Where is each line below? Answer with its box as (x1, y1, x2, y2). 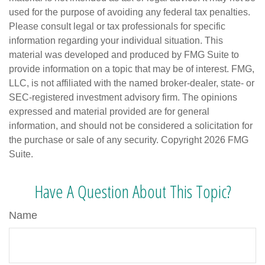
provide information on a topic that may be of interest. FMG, (9, 64, 254, 75)
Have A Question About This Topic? (34, 179, 231, 204)
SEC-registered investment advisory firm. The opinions (9, 92, 237, 103)
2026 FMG (204, 135, 248, 146)
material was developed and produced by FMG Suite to (9, 50, 239, 60)
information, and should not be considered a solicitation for (9, 121, 253, 131)
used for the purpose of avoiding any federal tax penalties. (9, 7, 250, 18)
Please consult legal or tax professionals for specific (9, 21, 225, 32)
